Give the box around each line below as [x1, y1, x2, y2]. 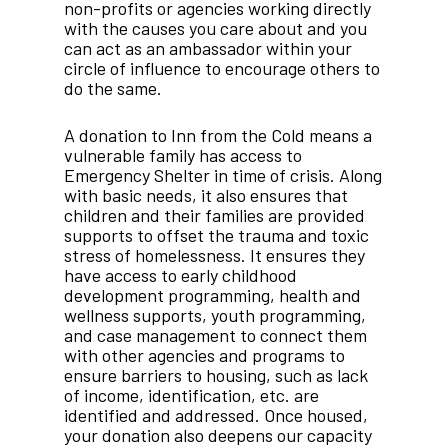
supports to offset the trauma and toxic [64, 224, 369, 247]
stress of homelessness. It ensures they [64, 244, 365, 267]
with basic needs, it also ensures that [64, 184, 348, 207]
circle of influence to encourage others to [64, 57, 380, 80]
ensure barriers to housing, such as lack [64, 364, 368, 387]
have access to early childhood [64, 264, 297, 287]
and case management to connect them [64, 324, 367, 347]
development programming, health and [64, 284, 361, 307]
